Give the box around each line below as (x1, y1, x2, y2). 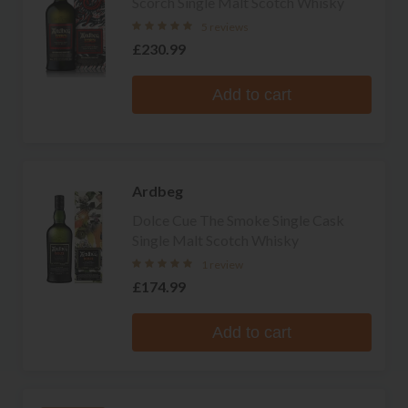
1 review (201, 257, 243, 271)
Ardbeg (132, 181, 183, 199)
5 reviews (201, 19, 249, 34)
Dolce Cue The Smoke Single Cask (132, 210, 344, 229)
